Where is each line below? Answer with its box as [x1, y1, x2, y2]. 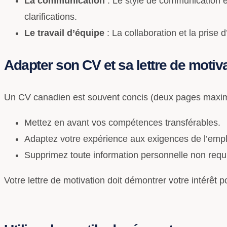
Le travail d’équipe [24, 27, 104, 38]
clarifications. [24, 11, 77, 22]
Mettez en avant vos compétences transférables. [24, 117, 220, 128]
